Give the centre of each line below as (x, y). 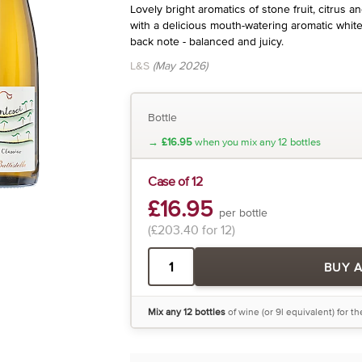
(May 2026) (180, 65)
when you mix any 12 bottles (256, 141)
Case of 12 (175, 181)
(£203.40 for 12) (191, 229)
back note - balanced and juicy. (206, 41)
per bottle (243, 213)
